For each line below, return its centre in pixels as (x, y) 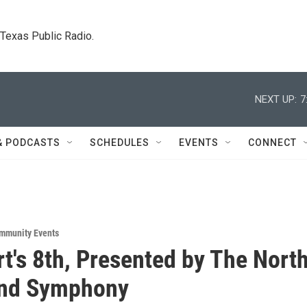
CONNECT (272, 143)
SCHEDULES (120, 143)
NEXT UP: (276, 99)
